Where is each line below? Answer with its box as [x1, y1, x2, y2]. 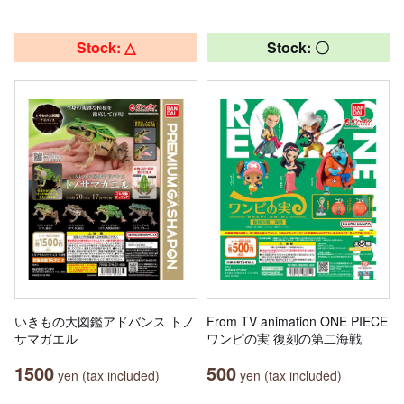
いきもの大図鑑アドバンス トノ [14, 312, 195, 331]
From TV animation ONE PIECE [207, 312, 388, 331]
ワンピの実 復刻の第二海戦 [207, 329, 362, 348]
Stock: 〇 [267, 37, 329, 59]
